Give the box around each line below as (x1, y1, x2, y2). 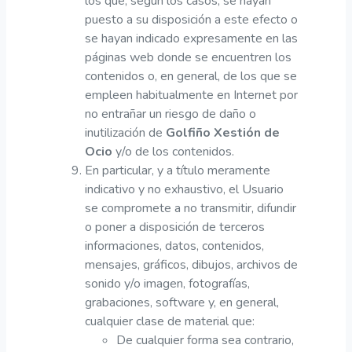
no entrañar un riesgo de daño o (85, 104, 256, 123)
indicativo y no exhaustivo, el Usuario (85, 180, 284, 198)
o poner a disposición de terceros (85, 218, 265, 236)
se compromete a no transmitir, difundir (85, 199, 296, 217)
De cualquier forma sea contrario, (116, 331, 294, 349)
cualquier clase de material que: (85, 312, 255, 330)
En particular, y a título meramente (85, 161, 270, 179)
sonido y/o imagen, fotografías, (85, 274, 250, 292)
